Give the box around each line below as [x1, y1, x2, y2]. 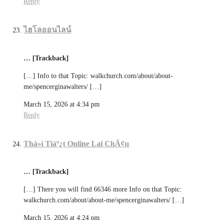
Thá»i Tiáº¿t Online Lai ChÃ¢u [24, 139, 129, 148]
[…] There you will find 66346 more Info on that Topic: [24, 186, 182, 193]
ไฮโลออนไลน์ [24, 26, 71, 34]
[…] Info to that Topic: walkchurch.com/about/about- [24, 72, 173, 80]
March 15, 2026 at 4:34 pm [24, 100, 100, 108]
